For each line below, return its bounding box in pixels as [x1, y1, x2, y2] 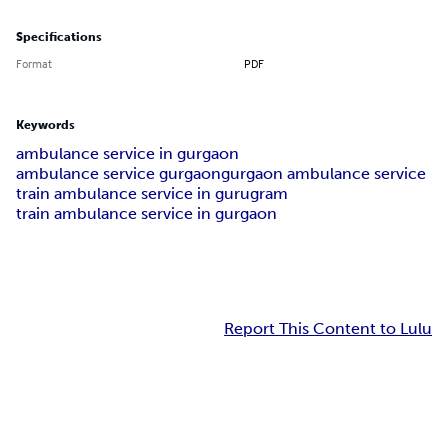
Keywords [16, 118, 75, 133]
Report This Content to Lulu [224, 319, 432, 339]
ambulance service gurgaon [16, 164, 221, 184]
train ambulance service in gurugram [16, 184, 288, 204]
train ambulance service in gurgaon [16, 204, 277, 224]
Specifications [16, 30, 102, 45]
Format [16, 56, 52, 72]
